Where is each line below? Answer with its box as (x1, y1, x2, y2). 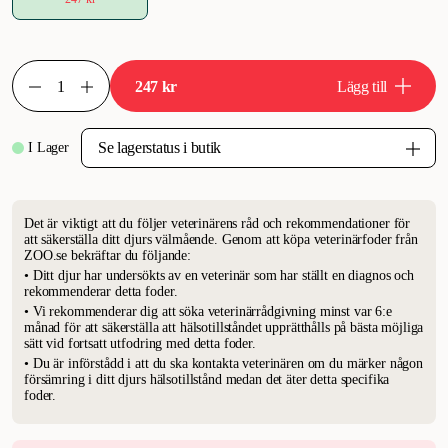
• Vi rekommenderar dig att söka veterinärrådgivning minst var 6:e (24, 304, 392, 319)
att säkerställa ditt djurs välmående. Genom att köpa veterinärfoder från (24, 232, 418, 247)
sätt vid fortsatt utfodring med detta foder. (24, 336, 256, 351)
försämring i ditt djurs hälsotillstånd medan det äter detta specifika (24, 372, 390, 387)
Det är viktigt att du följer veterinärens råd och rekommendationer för (24, 216, 411, 231)
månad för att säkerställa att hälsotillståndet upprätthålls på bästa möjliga (24, 320, 424, 335)
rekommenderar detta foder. (24, 284, 178, 299)
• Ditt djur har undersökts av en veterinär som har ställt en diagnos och (24, 268, 414, 283)
